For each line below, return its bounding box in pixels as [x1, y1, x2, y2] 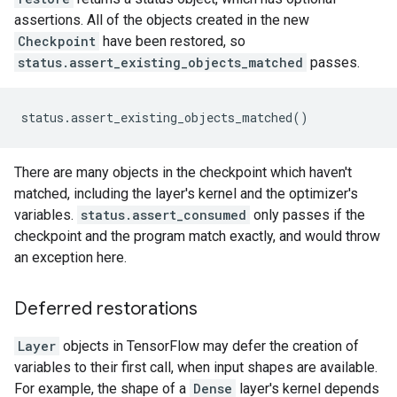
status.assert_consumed [81, 206, 246, 223]
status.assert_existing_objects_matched [18, 53, 303, 71]
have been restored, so [99, 32, 245, 50]
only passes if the [250, 206, 365, 223]
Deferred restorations [14, 297, 198, 320]
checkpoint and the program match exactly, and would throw [14, 227, 380, 245]
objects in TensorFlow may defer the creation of [59, 337, 359, 354]
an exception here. [14, 248, 127, 266]
